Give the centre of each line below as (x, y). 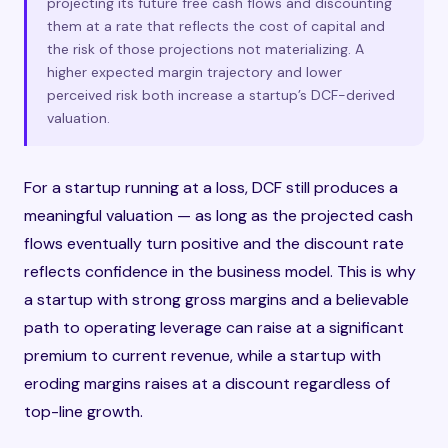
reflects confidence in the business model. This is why (220, 271)
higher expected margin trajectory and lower (194, 72)
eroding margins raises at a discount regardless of (207, 383)
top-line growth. (83, 411)
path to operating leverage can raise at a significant (214, 327)
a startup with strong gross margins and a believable (216, 299)
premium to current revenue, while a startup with (202, 355)
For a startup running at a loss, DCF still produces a (211, 187)
